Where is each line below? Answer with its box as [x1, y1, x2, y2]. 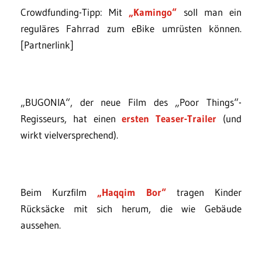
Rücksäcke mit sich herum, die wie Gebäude [20, 202, 242, 215]
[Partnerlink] [20, 39, 74, 51]
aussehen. [20, 219, 61, 231]
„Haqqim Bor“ [97, 186, 166, 198]
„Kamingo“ [129, 6, 177, 18]
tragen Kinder [166, 186, 242, 198]
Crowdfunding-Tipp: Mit [20, 6, 129, 18]
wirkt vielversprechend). [20, 129, 118, 141]
